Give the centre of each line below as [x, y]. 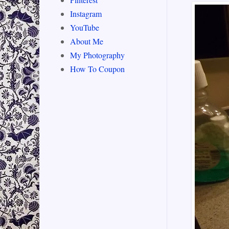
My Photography [97, 55]
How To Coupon [97, 69]
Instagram [86, 14]
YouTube [85, 28]
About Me [87, 41]
